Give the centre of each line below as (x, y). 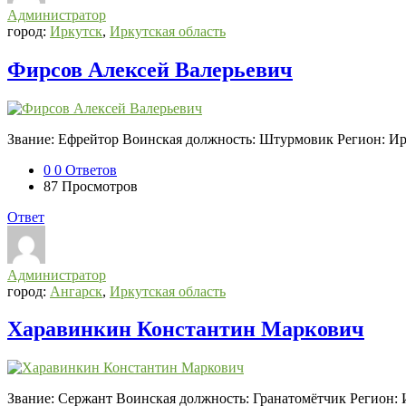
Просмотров (100, 186)
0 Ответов (86, 169)
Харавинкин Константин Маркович (186, 329)
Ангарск (76, 291)
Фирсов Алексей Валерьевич (150, 69)
